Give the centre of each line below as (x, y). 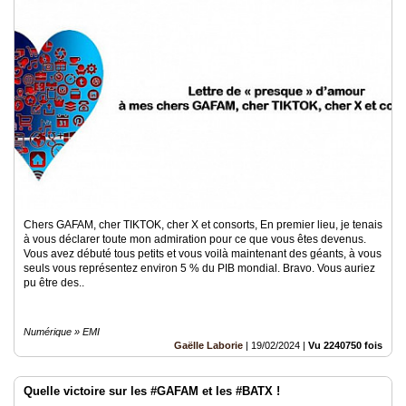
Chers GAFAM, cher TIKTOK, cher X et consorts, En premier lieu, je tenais (203, 225)
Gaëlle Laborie (208, 345)
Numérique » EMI (62, 332)
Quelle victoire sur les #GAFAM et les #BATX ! (152, 391)
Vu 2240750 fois (345, 345)
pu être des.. (54, 283)
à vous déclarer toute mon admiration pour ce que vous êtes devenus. (195, 239)
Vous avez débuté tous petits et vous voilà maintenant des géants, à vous (203, 254)
